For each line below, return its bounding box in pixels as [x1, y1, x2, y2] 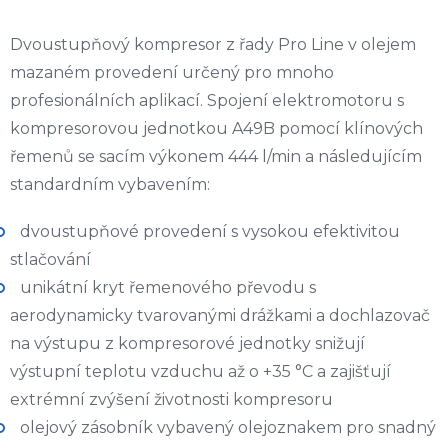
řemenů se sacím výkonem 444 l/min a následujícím [10, 147, 422, 167]
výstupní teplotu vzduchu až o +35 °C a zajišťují [10, 362, 391, 382]
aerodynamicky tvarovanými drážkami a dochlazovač [10, 306, 430, 326]
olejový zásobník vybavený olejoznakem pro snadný [20, 418, 436, 438]
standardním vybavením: [10, 175, 210, 195]
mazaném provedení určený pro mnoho [10, 63, 334, 83]
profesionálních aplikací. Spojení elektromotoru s [10, 91, 404, 111]
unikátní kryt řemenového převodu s [20, 278, 316, 298]
